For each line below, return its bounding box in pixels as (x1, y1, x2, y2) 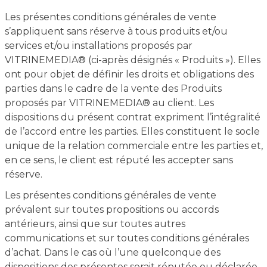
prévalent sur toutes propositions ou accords (4, 204, 219, 215)
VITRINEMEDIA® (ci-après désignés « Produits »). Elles (4, 54, 260, 66)
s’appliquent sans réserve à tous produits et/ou (4, 26, 228, 37)
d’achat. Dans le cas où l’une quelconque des (4, 247, 221, 258)
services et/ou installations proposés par (4, 40, 193, 51)
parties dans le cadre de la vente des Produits (4, 83, 222, 94)
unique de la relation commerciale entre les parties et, (4, 140, 263, 151)
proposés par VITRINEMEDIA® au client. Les (4, 97, 214, 108)
